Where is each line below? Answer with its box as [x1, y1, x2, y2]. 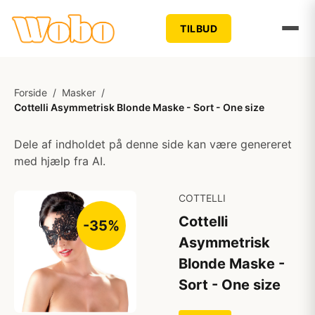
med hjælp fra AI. [14, 154, 105, 168]
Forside [14, 86, 47, 98]
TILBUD [180, 22, 218, 34]
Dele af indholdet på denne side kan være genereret [14, 137, 292, 151]
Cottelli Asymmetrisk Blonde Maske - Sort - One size [14, 101, 264, 113]
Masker [62, 86, 96, 98]
